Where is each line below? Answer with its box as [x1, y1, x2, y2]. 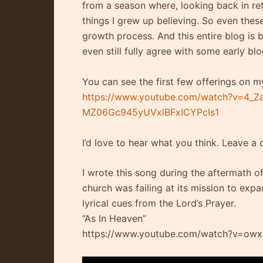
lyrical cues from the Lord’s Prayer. [82, 197, 236, 210]
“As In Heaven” [82, 213, 146, 225]
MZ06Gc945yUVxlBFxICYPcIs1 [82, 106, 219, 118]
